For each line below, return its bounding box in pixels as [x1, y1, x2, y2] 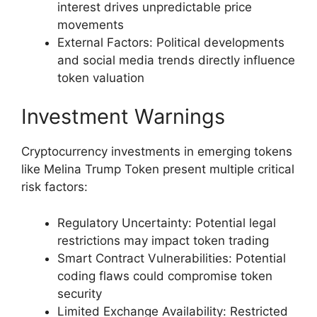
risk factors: [21, 180, 88, 195]
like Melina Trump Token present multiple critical [21, 162, 294, 177]
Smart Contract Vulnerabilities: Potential [57, 250, 286, 265]
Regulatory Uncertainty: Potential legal [57, 215, 276, 230]
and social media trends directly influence [57, 52, 295, 67]
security [57, 286, 102, 301]
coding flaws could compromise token [57, 268, 272, 283]
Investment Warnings [21, 104, 225, 129]
